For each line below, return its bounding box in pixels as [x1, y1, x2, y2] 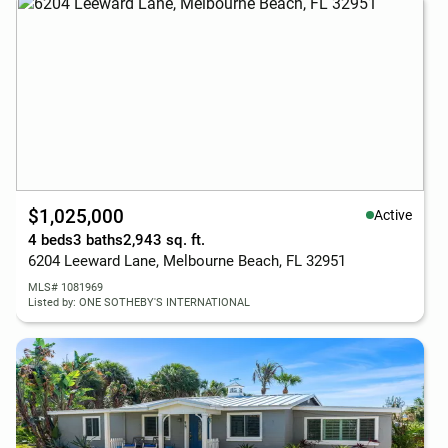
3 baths [73, 231, 123, 249]
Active [374, 206, 412, 223]
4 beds [28, 231, 73, 249]
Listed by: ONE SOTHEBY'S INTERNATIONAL [28, 296, 250, 309]
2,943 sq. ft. [123, 231, 205, 249]
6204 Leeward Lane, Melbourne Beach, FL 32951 [28, 252, 346, 270]
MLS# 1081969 [28, 281, 103, 294]
